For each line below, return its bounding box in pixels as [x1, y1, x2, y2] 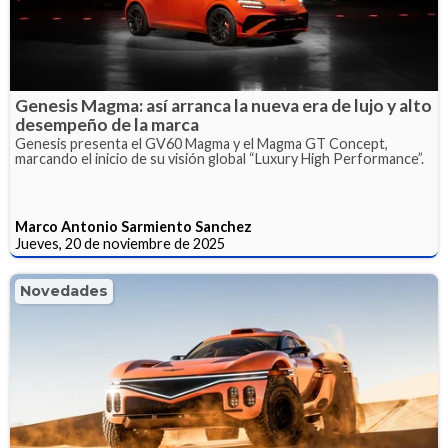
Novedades [20, 281, 108, 300]
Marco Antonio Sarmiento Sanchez [15, 217, 252, 235]
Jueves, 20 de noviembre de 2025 [15, 234, 225, 252]
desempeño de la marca [15, 113, 199, 135]
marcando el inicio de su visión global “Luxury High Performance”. [15, 149, 424, 167]
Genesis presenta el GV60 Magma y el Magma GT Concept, [15, 134, 388, 152]
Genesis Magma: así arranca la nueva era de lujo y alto [15, 94, 432, 116]
